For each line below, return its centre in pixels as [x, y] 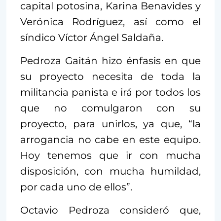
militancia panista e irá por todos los [110, 92]
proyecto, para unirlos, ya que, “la [110, 124]
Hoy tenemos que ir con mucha [110, 155]
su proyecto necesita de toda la [110, 76]
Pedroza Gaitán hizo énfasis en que [110, 60]
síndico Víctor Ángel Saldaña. [92, 37]
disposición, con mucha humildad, [110, 171]
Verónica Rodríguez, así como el [110, 21]
